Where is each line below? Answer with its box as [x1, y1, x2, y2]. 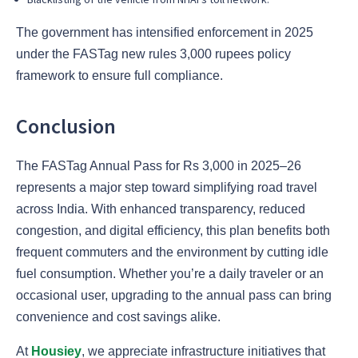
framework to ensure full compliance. [16, 68, 223, 82]
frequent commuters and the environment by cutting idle [16, 245, 328, 260]
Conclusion [16, 112, 116, 139]
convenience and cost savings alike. [16, 310, 221, 324]
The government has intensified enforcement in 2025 [16, 25, 313, 39]
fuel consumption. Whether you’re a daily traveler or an [16, 267, 324, 281]
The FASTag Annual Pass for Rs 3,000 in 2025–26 [16, 159, 301, 173]
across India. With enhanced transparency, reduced [16, 202, 305, 217]
